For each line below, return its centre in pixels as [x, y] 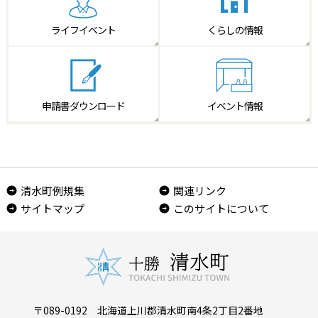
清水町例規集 [53, 191]
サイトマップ [53, 208]
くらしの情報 [235, 29]
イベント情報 [235, 105]
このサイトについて [221, 208]
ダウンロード [97, 105]
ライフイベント [83, 29]
